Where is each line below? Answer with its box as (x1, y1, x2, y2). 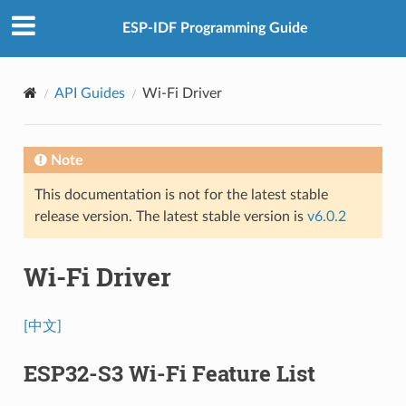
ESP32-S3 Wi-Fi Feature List (23, 358, 315, 388)
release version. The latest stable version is (34, 208, 307, 224)
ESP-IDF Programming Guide (121, 21, 308, 36)
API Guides (53, 85, 125, 101)
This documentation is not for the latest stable (34, 187, 328, 202)
